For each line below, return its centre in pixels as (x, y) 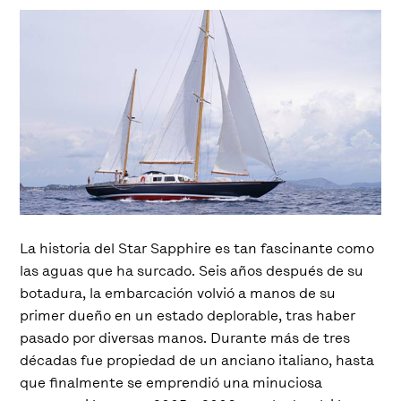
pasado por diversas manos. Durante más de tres (185, 337)
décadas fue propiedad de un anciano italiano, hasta (197, 360)
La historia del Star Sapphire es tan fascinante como (197, 248)
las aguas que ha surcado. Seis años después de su (192, 270)
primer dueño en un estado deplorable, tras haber (188, 315)
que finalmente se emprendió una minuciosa (171, 382)
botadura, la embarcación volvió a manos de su (178, 293)
